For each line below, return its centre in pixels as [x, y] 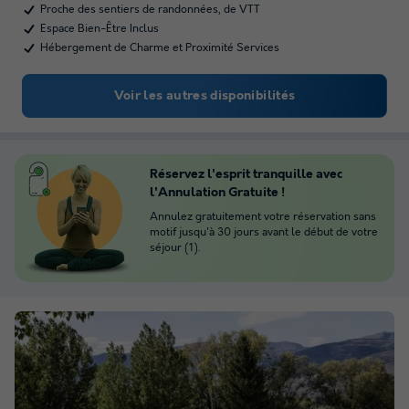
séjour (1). [175, 248]
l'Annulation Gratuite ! [217, 193]
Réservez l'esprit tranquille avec [246, 174]
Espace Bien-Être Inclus [100, 29]
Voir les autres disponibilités [204, 96]
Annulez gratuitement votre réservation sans [263, 217]
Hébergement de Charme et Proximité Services [160, 48]
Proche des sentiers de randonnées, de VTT [150, 10]
